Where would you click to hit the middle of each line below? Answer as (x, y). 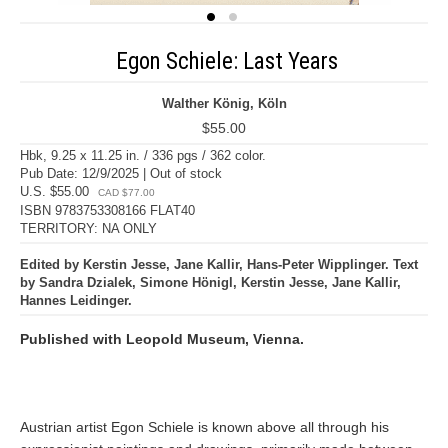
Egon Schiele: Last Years (227, 61)
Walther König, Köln (224, 103)
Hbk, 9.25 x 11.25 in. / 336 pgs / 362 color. (143, 155)
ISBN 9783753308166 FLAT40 (107, 210)
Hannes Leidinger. (76, 300)
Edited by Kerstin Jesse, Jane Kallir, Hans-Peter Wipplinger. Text (219, 264)
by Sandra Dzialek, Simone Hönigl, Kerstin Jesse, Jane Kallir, (210, 282)
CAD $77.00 (126, 192)
